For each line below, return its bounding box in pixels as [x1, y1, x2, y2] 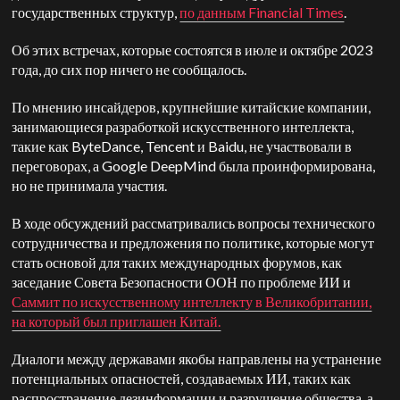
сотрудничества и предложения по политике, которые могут [12, 234, 375, 251]
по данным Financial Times [179, 4, 345, 21]
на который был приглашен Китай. [12, 312, 221, 329]
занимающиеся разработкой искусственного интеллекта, [12, 118, 354, 135]
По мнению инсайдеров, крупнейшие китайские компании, [12, 98, 371, 115]
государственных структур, [12, 4, 180, 21]
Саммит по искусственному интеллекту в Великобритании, [12, 293, 372, 310]
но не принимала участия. [12, 177, 168, 194]
